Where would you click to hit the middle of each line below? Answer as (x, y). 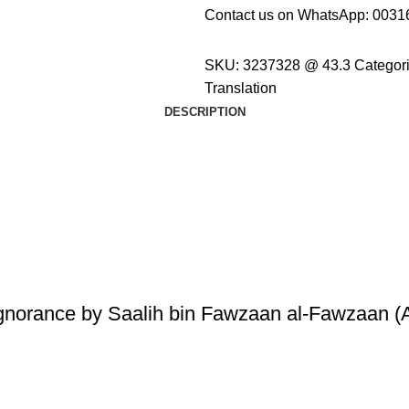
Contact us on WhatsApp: (288, 16)
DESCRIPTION (204, 112)
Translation (241, 89)
